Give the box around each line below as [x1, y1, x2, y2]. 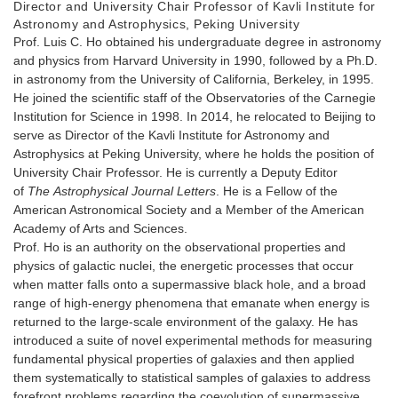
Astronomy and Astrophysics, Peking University [13, 16, 300, 31]
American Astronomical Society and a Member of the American [13, 202, 364, 217]
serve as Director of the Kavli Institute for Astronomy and [13, 127, 330, 142]
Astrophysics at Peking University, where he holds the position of [13, 146, 374, 161]
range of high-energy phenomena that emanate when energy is [13, 295, 370, 310]
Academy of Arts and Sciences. [13, 220, 187, 235]
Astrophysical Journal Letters [53, 183, 216, 198]
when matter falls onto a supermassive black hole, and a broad [13, 276, 366, 291]
